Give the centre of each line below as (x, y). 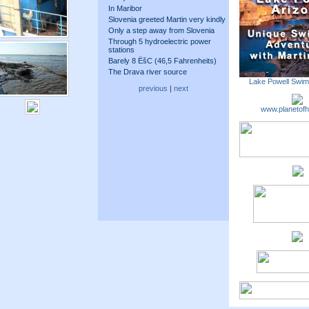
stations (121, 50)
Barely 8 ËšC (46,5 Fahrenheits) (162, 61)
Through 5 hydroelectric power (160, 41)
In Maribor (125, 8)
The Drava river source (148, 72)
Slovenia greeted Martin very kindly (167, 19)
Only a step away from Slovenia (161, 30)
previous (153, 88)
